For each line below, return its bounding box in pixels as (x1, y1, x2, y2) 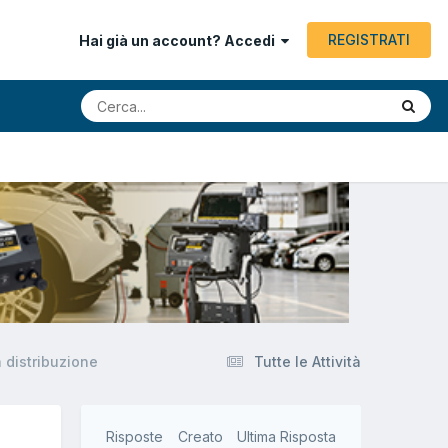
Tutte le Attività (254, 353, 361, 371)
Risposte (106, 428, 163, 446)
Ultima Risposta (237, 428, 336, 446)
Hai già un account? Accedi (79, 32, 281, 50)
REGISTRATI (328, 31, 410, 48)
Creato (177, 428, 223, 446)
